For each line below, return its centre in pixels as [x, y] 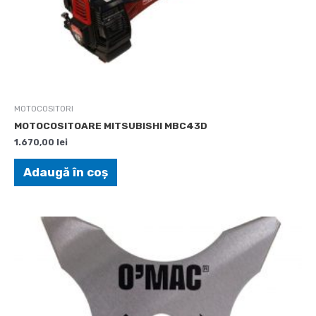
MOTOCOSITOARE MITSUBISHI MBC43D [111, 126]
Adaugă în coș [65, 172]
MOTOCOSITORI [44, 108]
